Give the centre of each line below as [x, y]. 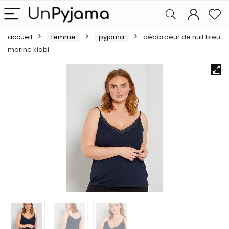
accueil [20, 37]
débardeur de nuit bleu [182, 37]
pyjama [111, 37]
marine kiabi [28, 49]
